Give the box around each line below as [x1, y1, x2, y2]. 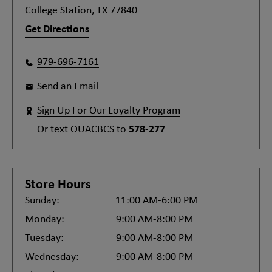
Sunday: [25, 195, 59, 206]
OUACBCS [70, 124, 114, 135]
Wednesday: [25, 251, 79, 263]
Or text [37, 124, 70, 135]
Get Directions [25, 24, 89, 35]
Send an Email [37, 81, 98, 92]
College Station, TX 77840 [25, 5, 137, 16]
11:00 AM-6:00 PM [115, 195, 198, 206]
